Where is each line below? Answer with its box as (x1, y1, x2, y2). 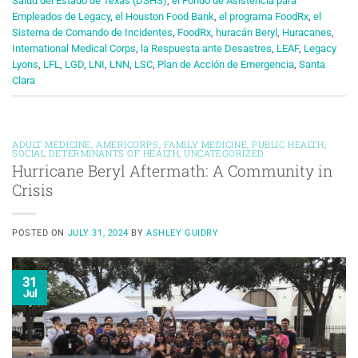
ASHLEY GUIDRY (146, 228, 219, 239)
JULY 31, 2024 (67, 228, 129, 239)
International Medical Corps (12, 42, 136, 55)
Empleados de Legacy (12, 10, 110, 23)
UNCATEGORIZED (184, 146, 265, 159)
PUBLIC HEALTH (252, 137, 324, 150)
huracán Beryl (216, 26, 277, 39)
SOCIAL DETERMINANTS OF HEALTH (12, 146, 180, 159)
